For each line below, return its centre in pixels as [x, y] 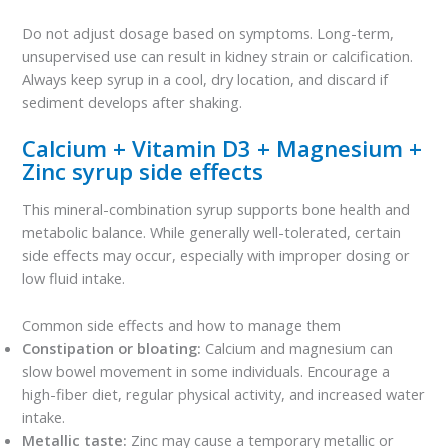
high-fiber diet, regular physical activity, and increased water [224, 393]
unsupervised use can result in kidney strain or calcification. [218, 55]
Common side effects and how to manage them [182, 324]
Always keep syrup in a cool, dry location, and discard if [205, 78]
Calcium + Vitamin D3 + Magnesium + [222, 148]
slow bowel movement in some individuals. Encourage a [206, 370]
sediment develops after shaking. [132, 101]
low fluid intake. [74, 278]
